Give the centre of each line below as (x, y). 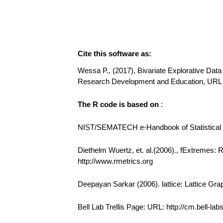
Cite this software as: (114, 54)
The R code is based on (119, 104)
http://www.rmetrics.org (115, 161)
